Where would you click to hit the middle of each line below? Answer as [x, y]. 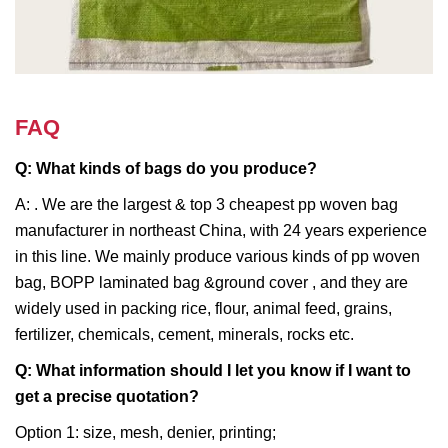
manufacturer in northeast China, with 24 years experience [221, 230]
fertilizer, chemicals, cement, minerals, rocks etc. [184, 334]
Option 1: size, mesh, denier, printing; [145, 432]
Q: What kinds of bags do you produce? [166, 168]
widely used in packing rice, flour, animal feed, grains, [203, 308]
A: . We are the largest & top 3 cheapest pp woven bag [206, 204]
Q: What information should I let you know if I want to [213, 370]
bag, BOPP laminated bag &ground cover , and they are [211, 282]
